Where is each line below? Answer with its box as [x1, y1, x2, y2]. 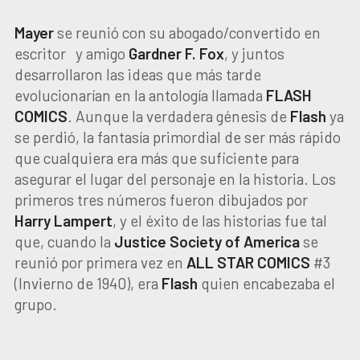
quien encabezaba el [197, 274, 335, 292]
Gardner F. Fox [128, 44, 224, 63]
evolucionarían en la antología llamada [14, 86, 266, 104]
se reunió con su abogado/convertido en [53, 23, 321, 42]
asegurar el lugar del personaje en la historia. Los [14, 170, 336, 188]
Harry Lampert [14, 211, 112, 230]
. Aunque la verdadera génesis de [67, 107, 290, 125]
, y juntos [223, 44, 284, 63]
